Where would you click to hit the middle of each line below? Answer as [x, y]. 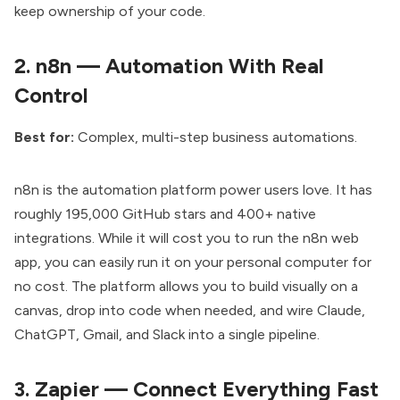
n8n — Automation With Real [180, 66]
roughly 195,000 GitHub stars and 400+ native [165, 214]
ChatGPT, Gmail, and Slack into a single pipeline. [167, 335]
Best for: [44, 137]
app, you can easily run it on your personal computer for [193, 262]
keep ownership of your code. [110, 11]
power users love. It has [294, 190]
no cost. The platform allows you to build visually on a [186, 287]
